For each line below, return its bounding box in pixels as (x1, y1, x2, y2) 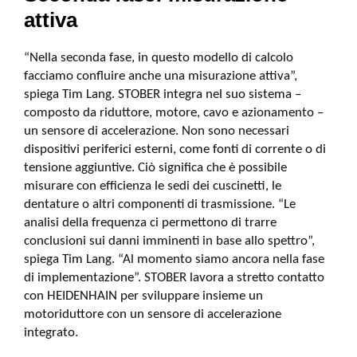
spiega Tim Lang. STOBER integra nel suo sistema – (24, 88, 301, 101)
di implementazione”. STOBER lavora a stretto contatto (24, 271, 324, 284)
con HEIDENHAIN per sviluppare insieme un (24, 289, 263, 303)
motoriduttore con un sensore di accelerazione (24, 308, 281, 321)
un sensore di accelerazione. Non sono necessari (24, 124, 289, 138)
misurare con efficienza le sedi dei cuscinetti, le (24, 179, 281, 193)
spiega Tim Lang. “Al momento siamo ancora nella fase (24, 253, 324, 266)
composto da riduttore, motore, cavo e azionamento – (24, 106, 324, 120)
